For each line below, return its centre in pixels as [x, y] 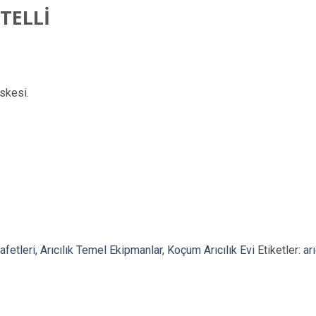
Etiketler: [280, 250]
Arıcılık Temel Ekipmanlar [101, 250]
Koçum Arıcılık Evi [211, 250]
